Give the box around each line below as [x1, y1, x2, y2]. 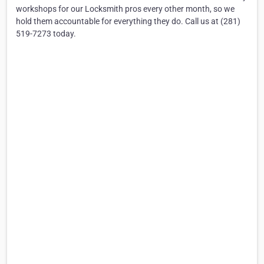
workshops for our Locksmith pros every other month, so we [16, 4, 235, 14]
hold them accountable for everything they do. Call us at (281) [16, 16, 240, 27]
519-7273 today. [16, 29, 76, 39]
